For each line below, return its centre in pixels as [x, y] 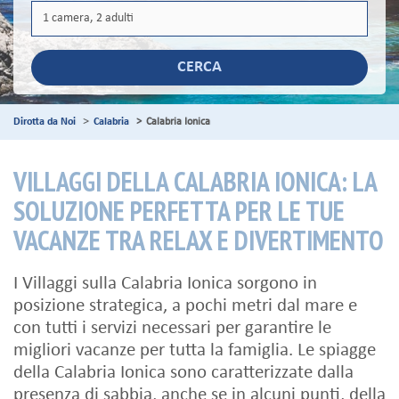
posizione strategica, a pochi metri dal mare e [185, 306]
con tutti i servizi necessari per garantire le [172, 329]
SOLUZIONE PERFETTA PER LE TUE [179, 211]
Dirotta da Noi [45, 122]
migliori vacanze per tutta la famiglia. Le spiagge [195, 351]
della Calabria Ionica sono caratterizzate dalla [183, 373]
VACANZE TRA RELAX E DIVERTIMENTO [199, 240]
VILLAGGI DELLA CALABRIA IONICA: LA [195, 182]
